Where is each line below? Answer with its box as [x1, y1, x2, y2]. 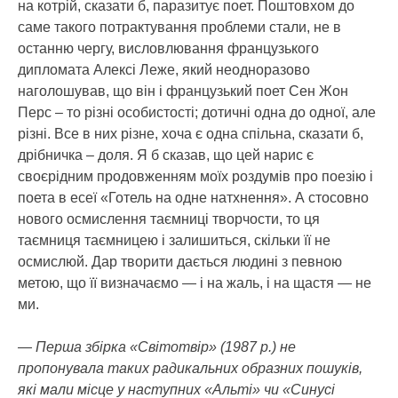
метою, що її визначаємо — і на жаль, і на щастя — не [18, 275, 371, 291]
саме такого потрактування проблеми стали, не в [18, 19, 341, 35]
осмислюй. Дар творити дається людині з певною [18, 253, 342, 269]
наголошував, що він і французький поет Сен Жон [18, 83, 348, 99]
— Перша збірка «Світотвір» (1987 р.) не [18, 338, 296, 354]
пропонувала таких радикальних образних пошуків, [18, 360, 362, 376]
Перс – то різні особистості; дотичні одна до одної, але [18, 104, 376, 120]
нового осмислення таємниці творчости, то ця [18, 211, 320, 227]
